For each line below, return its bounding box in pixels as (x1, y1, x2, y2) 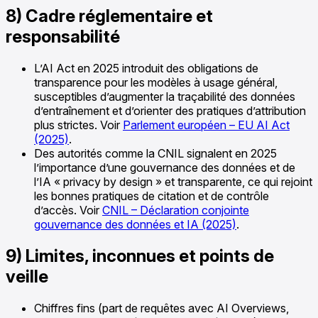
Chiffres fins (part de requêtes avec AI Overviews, (34, 300, 289, 315)
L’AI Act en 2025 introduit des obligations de (34, 61, 258, 75)
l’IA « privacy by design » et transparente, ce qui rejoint (34, 175, 312, 189)
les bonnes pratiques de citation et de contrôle (34, 189, 269, 203)
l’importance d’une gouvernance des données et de (34, 160, 295, 175)
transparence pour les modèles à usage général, (34, 75, 278, 89)
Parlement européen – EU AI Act (123, 118, 290, 132)
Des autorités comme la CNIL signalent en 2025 (34, 146, 277, 160)
